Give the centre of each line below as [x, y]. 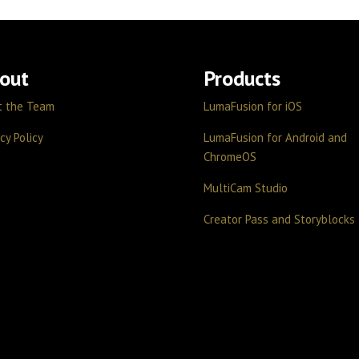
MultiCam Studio [245, 188]
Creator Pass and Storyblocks [279, 220]
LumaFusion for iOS [252, 107]
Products [242, 79]
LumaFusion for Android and [275, 138]
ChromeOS [230, 157]
